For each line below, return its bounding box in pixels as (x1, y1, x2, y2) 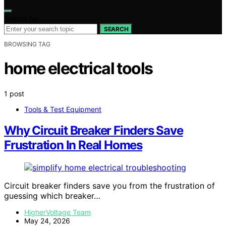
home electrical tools (4, 59, 153, 79)
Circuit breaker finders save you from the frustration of (4, 181, 215, 191)
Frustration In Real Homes (4, 138, 143, 153)
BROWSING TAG (4, 40, 50, 48)
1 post (4, 89, 24, 98)
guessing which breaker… (4, 191, 100, 201)
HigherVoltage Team (24, 208, 91, 217)
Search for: (4, 14, 40, 23)
